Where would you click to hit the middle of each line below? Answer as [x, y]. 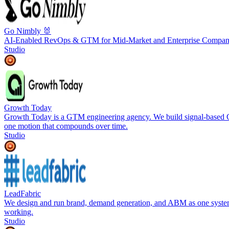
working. [19, 212]
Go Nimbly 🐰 [28, 31]
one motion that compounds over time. [66, 126]
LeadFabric [22, 193]
